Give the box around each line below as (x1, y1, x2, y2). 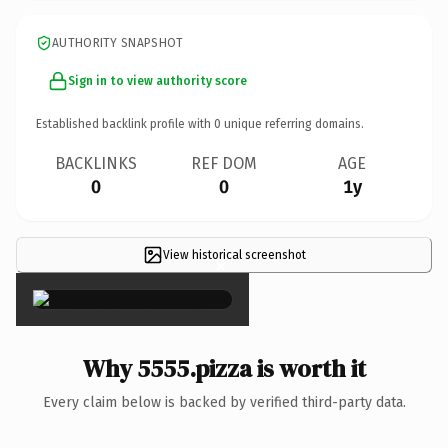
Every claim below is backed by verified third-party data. (42, 393, 406, 411)
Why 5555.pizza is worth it (82, 351, 366, 385)
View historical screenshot (162, 247, 306, 262)
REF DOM (191, 153, 257, 173)
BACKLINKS (55, 153, 137, 173)
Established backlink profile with (36, 116, 214, 131)
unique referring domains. (221, 116, 364, 131)
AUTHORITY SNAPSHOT (52, 35, 184, 50)
